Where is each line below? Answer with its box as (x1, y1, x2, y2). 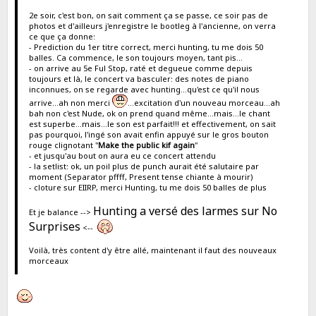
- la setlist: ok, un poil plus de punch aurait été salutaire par (28, 160, 259, 171)
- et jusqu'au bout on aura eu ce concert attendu (28, 150, 216, 161)
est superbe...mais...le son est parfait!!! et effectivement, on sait (28, 118, 276, 129)
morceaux (28, 255, 68, 266)
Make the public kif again (97, 139, 195, 150)
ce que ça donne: (28, 30, 95, 42)
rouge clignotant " (28, 139, 98, 150)
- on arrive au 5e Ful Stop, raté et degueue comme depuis (28, 62, 253, 73)
